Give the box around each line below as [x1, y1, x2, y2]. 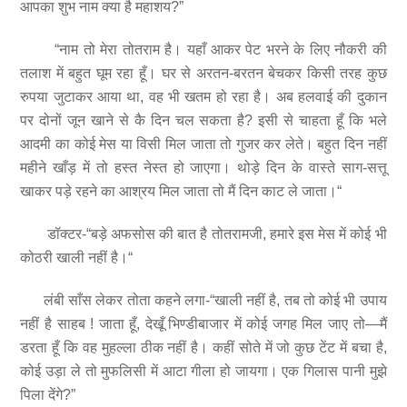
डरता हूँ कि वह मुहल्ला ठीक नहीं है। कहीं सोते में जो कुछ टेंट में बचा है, [20, 339, 387, 355]
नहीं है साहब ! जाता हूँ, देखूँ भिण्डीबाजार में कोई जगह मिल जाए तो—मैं [20, 315, 387, 332]
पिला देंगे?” [20, 386, 76, 402]
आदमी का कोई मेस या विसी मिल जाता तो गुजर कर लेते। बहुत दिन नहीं [20, 136, 387, 153]
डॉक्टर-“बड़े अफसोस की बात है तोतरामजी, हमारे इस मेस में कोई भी [20, 226, 387, 243]
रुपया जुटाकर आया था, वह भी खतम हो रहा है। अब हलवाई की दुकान [20, 89, 387, 105]
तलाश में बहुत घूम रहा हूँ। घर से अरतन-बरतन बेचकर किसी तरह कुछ [20, 65, 387, 82]
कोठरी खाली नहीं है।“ [20, 250, 134, 266]
